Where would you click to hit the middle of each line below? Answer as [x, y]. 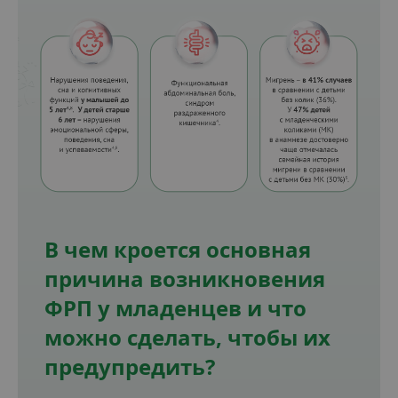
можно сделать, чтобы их [187, 337]
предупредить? [130, 366]
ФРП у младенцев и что [175, 308]
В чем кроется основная [178, 249]
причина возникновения [185, 279]
